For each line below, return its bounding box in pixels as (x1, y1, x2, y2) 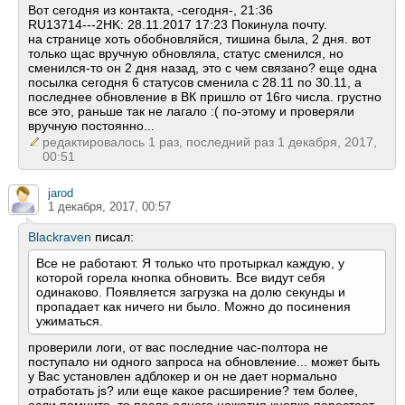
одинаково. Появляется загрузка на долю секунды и (36, 285, 345, 300)
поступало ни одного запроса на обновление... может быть (28, 354, 380, 370)
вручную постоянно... (28, 118, 155, 134)
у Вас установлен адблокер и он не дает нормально (28, 369, 337, 384)
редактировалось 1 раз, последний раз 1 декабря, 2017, (42, 135, 377, 150)
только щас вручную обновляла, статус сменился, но (28, 46, 344, 61)
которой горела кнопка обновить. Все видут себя (36, 270, 325, 286)
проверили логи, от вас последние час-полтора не (28, 340, 328, 355)
